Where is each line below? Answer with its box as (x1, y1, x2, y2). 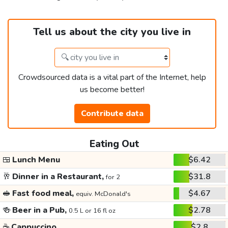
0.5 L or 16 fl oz (68, 206, 116, 216)
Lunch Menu (10, 154, 60, 166)
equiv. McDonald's (75, 189, 131, 199)
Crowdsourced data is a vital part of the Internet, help (18, 72, 206, 83)
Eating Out (89, 137, 139, 151)
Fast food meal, (10, 188, 76, 199)
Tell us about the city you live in (33, 25, 191, 39)
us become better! (79, 84, 145, 96)
